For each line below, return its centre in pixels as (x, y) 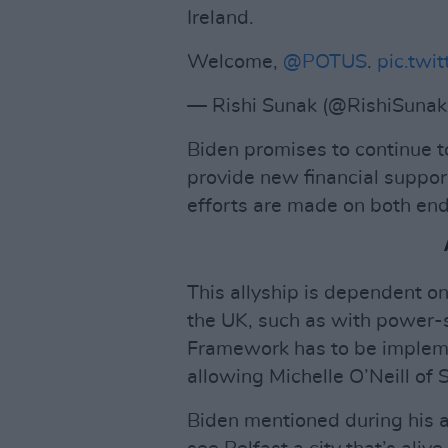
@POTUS (325, 62)
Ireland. (220, 18)
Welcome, (235, 62)
